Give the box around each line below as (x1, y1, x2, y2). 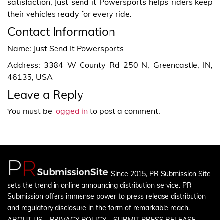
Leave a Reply (7, 86, 83, 102)
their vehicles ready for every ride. (7, 8, 132, 19)
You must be (7, 106, 54, 116)
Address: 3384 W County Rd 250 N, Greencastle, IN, (7, 59, 213, 70)
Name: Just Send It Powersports (7, 43, 124, 53)
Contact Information (7, 24, 115, 39)
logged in (54, 106, 88, 116)
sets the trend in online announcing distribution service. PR (7, 180, 192, 190)
